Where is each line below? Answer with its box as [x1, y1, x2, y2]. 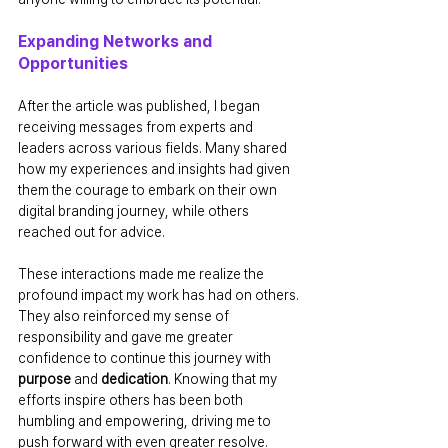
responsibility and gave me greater [18, 328, 236, 345]
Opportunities [18, 53, 128, 73]
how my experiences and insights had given [18, 160, 293, 177]
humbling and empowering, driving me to [18, 412, 274, 429]
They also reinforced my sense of [18, 307, 232, 324]
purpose [18, 370, 71, 387]
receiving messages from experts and [18, 118, 256, 135]
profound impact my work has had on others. [18, 286, 302, 303]
